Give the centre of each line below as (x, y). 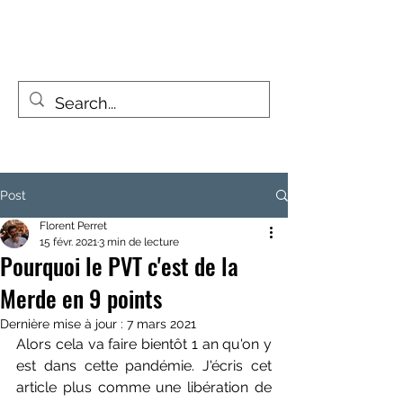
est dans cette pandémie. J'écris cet (144, 366)
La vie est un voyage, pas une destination (144, 59)
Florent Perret (73, 226)
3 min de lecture (139, 242)
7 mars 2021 (161, 324)
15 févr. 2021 (68, 242)
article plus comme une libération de (144, 387)
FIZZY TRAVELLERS (141, 26)
